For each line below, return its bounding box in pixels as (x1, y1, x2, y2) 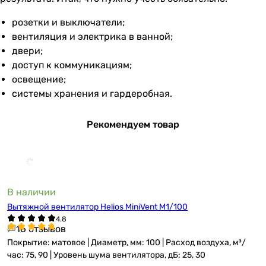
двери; (12, 45, 43, 56)
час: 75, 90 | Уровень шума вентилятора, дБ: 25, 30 (7, 250, 205, 260)
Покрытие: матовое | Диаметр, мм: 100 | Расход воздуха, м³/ (7, 237, 246, 248)
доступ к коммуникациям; (12, 59, 132, 71)
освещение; (12, 74, 66, 85)
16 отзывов (16, 223, 66, 235)
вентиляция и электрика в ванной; (12, 31, 173, 42)
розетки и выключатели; (12, 17, 125, 28)
